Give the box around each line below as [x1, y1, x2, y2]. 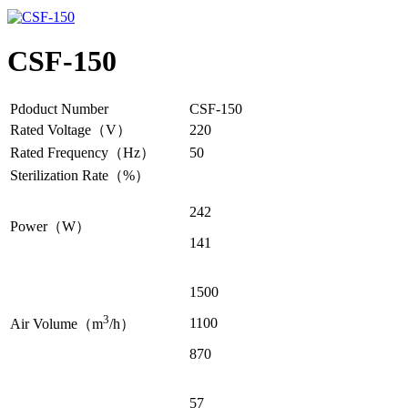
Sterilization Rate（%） [10, 167, 149, 183]
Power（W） [10, 218, 90, 234]
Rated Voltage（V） [10, 121, 131, 138]
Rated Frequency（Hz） [10, 144, 155, 160]
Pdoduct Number [10, 100, 108, 117]
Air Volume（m [10, 316, 103, 332]
